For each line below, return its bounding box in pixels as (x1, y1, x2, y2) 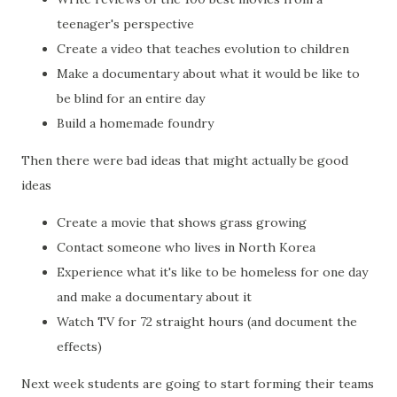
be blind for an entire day (57, 90, 205, 107)
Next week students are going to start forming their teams (21, 376, 374, 393)
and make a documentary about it (57, 289, 252, 306)
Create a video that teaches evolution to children (57, 41, 349, 58)
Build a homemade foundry (57, 115, 217, 132)
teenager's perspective (57, 16, 194, 33)
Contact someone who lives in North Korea (57, 239, 315, 256)
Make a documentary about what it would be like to (57, 66, 360, 82)
